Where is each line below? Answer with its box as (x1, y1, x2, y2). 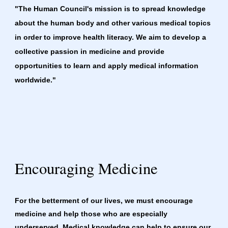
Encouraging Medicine (15, 158, 158, 179)
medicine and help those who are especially (15, 210, 168, 218)
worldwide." (15, 76, 56, 84)
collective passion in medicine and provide (15, 47, 165, 56)
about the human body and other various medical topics (15, 19, 211, 27)
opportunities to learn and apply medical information (15, 62, 199, 70)
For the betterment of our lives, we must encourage (15, 196, 193, 205)
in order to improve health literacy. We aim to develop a (15, 33, 207, 42)
